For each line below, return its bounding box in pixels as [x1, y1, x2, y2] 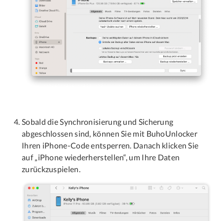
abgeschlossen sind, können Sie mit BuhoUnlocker [22, 129, 198, 139]
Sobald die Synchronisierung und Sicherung [22, 117, 174, 127]
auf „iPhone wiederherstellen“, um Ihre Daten [22, 152, 180, 162]
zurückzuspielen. [22, 164, 80, 174]
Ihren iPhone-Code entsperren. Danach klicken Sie [22, 141, 199, 150]
